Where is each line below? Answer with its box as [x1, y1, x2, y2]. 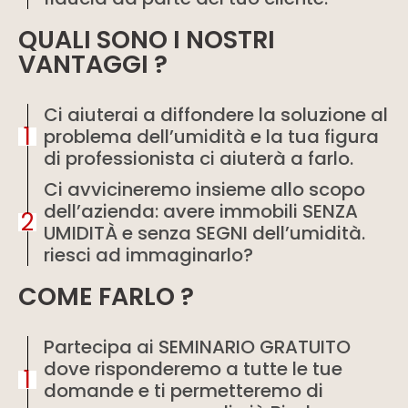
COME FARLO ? [18, 280, 194, 313]
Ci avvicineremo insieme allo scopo [44, 177, 365, 202]
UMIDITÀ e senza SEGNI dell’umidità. [44, 220, 365, 246]
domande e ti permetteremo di [44, 378, 323, 403]
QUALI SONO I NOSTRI [18, 23, 275, 56]
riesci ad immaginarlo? [44, 242, 253, 268]
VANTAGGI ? [18, 47, 168, 81]
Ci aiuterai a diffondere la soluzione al [44, 102, 388, 127]
